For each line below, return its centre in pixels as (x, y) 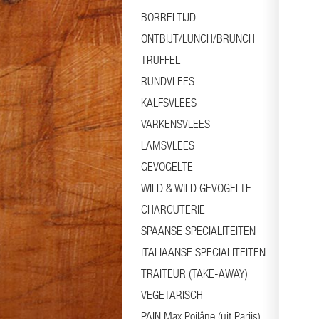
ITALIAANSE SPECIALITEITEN (203, 252)
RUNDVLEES (168, 81)
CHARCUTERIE (173, 209)
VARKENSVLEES (176, 124)
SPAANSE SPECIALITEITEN (198, 231)
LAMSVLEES (168, 145)
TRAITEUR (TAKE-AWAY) (194, 273)
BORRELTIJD (168, 17)
